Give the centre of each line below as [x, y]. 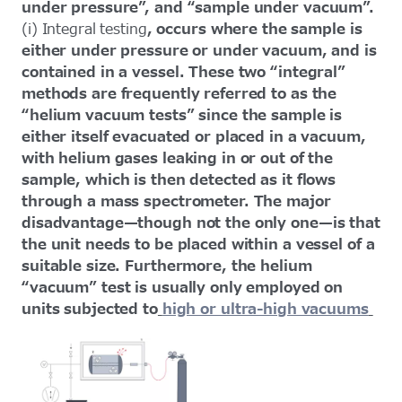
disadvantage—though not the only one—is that [201, 223]
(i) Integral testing [84, 29]
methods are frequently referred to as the [179, 94]
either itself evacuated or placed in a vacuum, [194, 137]
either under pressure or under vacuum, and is [199, 51]
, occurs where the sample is [254, 29]
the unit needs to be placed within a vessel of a [198, 245]
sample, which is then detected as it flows [179, 180]
